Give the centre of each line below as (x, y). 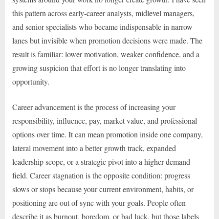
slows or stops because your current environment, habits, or (103, 189)
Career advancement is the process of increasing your (94, 107)
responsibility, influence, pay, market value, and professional (105, 121)
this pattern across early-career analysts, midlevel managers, (103, 13)
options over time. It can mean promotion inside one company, (108, 134)
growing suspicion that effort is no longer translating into (99, 68)
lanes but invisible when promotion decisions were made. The (107, 41)
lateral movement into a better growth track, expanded (94, 148)
